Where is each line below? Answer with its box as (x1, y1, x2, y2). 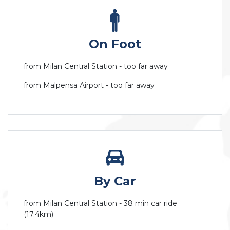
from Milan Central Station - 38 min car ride (24, 198, 177, 208)
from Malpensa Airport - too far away (24, 80, 155, 90)
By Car (94, 173, 136, 188)
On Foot (89, 36, 141, 51)
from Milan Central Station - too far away (24, 61, 168, 71)
